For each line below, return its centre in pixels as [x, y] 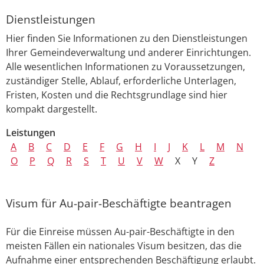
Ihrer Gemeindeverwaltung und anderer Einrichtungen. [128, 53]
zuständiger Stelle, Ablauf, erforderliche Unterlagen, [121, 81]
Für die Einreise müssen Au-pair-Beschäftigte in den [120, 232]
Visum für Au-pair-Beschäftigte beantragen [119, 203]
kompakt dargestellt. [52, 109]
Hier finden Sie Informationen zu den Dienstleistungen [127, 39]
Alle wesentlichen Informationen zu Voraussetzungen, [126, 67]
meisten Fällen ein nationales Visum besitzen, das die [124, 246]
